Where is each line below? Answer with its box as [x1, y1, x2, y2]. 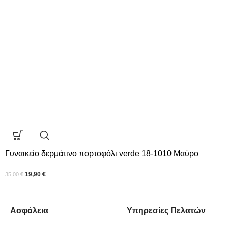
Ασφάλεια [10, 206, 48, 215]
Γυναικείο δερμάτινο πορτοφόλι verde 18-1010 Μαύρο [5, 149, 198, 158]
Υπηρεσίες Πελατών [127, 206, 206, 215]
